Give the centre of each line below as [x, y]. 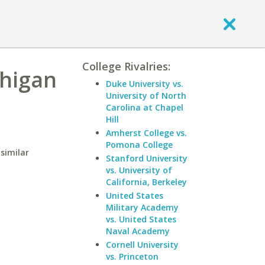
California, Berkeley [146, 182]
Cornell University [142, 245]
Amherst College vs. [146, 133]
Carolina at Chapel [145, 107]
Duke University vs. [145, 84]
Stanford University [147, 158]
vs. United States [141, 219]
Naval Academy [138, 231]
